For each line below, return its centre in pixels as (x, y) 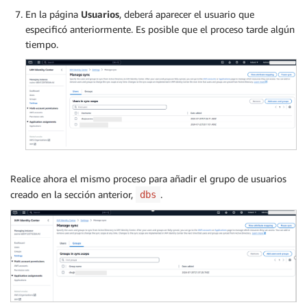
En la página (53, 14)
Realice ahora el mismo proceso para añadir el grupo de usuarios (148, 179)
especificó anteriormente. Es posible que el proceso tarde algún (160, 29)
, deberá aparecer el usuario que (187, 14)
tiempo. (42, 45)
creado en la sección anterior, (73, 195)
